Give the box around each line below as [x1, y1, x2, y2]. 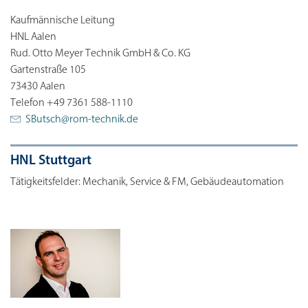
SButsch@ [25, 114, 69, 126]
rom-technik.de [69, 114, 138, 126]
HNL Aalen [10, 32, 56, 43]
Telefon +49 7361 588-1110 [10, 98, 133, 109]
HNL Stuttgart [10, 154, 91, 168]
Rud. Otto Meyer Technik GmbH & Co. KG [10, 48, 190, 60]
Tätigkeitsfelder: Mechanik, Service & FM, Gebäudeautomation [10, 177, 284, 188]
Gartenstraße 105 [10, 65, 86, 76]
